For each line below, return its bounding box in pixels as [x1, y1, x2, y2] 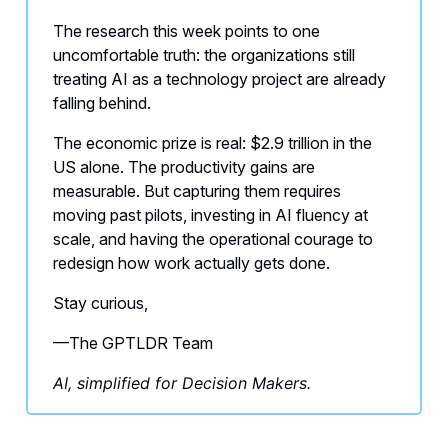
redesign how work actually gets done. [53, 252, 330, 273]
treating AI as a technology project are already [53, 68, 386, 89]
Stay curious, [53, 292, 148, 313]
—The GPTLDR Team [53, 332, 213, 353]
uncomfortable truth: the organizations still [53, 44, 355, 65]
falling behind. [53, 92, 151, 113]
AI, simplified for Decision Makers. [53, 372, 311, 393]
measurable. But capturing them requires [53, 180, 341, 201]
